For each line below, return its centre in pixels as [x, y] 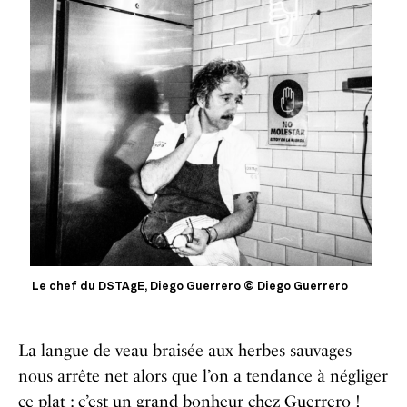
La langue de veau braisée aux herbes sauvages [185, 350]
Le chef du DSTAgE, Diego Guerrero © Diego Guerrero [190, 286]
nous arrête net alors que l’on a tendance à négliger [203, 376]
